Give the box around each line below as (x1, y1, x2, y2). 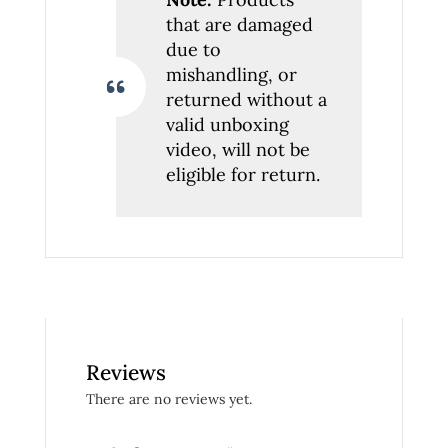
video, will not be (166, 138, 310, 162)
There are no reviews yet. (86, 390, 252, 409)
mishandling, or (166, 63, 297, 87)
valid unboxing (166, 113, 289, 137)
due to (166, 38, 221, 62)
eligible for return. (166, 163, 320, 187)
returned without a (166, 88, 327, 112)
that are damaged (166, 13, 313, 37)
